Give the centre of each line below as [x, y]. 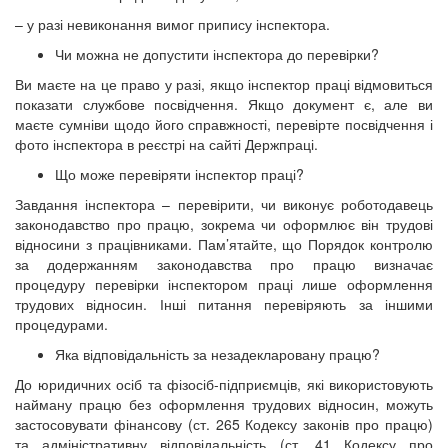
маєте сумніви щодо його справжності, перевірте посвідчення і [224, 123]
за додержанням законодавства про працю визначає [224, 263]
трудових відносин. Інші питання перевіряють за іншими [224, 303]
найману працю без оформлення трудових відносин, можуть [224, 403]
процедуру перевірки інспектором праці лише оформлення [224, 283]
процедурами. [61, 323]
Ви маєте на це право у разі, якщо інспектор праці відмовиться [224, 83]
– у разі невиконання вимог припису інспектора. [172, 23]
